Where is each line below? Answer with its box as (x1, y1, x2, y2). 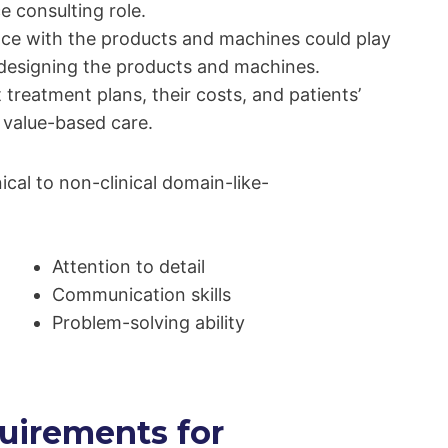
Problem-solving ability (51, 312, 245, 334)
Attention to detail (51, 256, 205, 278)
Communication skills (51, 284, 231, 306)
